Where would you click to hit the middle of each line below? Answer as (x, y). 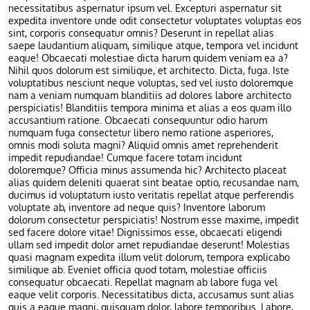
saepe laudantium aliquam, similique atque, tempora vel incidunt (153, 46)
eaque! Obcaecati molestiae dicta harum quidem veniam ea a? (148, 58)
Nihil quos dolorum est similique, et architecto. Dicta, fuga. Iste (149, 71)
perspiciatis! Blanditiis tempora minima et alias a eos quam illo (150, 108)
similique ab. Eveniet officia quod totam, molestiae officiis (138, 270)
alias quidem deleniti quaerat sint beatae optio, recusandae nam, (154, 183)
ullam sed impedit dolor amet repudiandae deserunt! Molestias (149, 245)
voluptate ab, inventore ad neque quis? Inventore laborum (137, 208)
